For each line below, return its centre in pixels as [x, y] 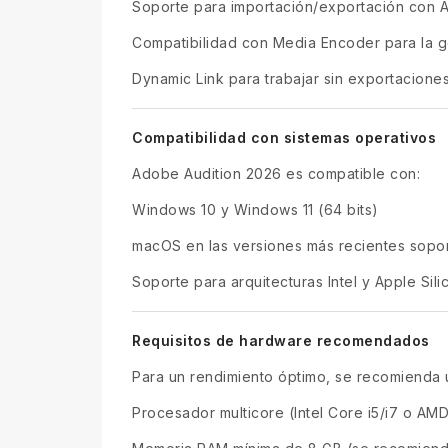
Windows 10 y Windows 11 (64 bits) [255, 209]
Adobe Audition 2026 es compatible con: [276, 173]
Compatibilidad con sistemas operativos [284, 137]
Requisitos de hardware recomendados [281, 340]
